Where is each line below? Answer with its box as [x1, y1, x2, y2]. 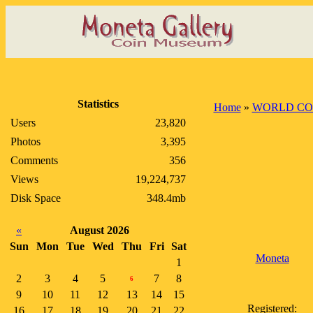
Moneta [255, 252, 289, 264]
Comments [10, 154, 58, 166]
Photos [10, 136, 41, 147]
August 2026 [70, 224, 129, 236]
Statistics [78, 98, 119, 110]
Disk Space [10, 192, 61, 204]
